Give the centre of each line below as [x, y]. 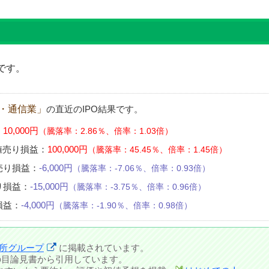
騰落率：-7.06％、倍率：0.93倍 [142, 168]
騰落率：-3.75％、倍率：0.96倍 [138, 187]
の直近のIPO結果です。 [95, 109]
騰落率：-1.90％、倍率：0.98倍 [124, 205]
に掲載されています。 [104, 248]
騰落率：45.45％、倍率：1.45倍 [158, 150]
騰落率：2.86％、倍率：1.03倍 [106, 131]
